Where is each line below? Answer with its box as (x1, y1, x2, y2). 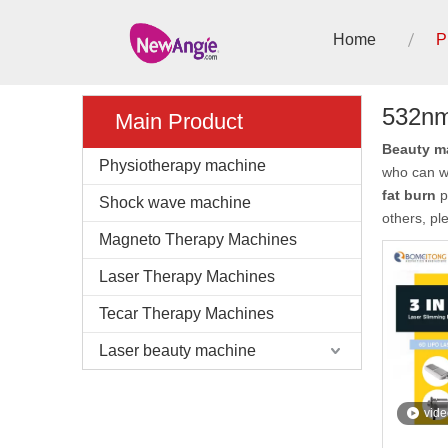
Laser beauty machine (99, 342, 256, 359)
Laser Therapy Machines (99, 268, 275, 285)
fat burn (382, 187, 436, 203)
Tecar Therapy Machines (99, 305, 274, 322)
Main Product (115, 109, 243, 134)
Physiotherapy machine (99, 157, 266, 174)
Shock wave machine (99, 194, 251, 211)
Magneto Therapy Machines (99, 231, 297, 248)
